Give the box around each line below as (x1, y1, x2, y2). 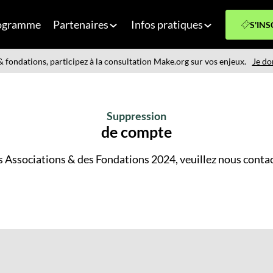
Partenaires (53, 18, 109, 31)
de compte (101, 122, 172, 141)
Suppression (107, 110, 166, 122)
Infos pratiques (130, 18, 203, 31)
